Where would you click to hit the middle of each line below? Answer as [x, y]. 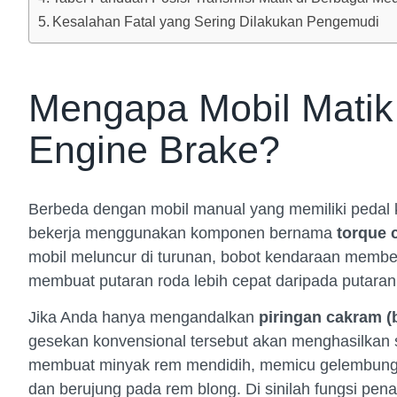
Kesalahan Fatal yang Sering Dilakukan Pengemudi [216, 21]
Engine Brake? [154, 149]
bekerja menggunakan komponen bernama [183, 233]
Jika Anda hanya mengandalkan [144, 318]
